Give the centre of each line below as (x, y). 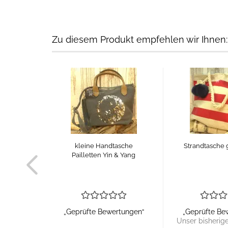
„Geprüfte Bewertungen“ (104, 212)
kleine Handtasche (104, 146)
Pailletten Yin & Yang (104, 155)
